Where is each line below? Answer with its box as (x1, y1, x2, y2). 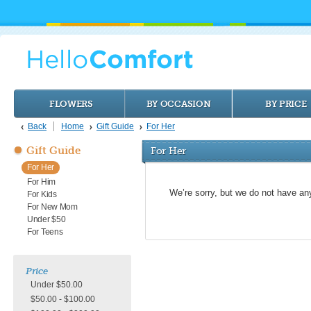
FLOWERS (49, 99, 93, 109)
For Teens (27, 227, 63, 237)
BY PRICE (264, 99, 307, 109)
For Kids (27, 190, 57, 199)
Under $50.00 (31, 280, 83, 289)
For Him (27, 177, 56, 187)
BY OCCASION (146, 99, 211, 109)
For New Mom (27, 202, 78, 212)
